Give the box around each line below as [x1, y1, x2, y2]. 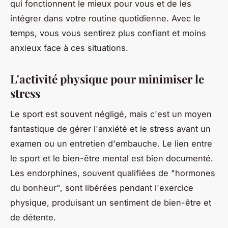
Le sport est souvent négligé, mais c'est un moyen [10, 108, 212, 119]
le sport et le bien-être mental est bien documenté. [10, 153, 213, 163]
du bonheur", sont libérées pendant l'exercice [10, 182, 193, 193]
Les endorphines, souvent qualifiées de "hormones [10, 167, 215, 178]
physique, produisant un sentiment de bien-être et [10, 197, 211, 208]
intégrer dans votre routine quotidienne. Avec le [10, 13, 201, 23]
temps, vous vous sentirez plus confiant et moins [10, 27, 206, 38]
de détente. [10, 212, 56, 222]
